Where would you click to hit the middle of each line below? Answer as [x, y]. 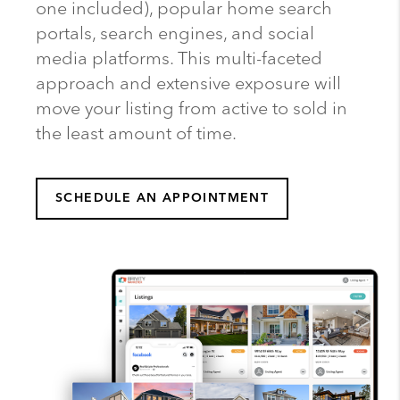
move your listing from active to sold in [192, 108]
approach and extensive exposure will [188, 83]
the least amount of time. [136, 133]
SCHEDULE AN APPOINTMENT [162, 198]
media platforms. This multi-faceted [179, 58]
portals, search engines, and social [175, 33]
